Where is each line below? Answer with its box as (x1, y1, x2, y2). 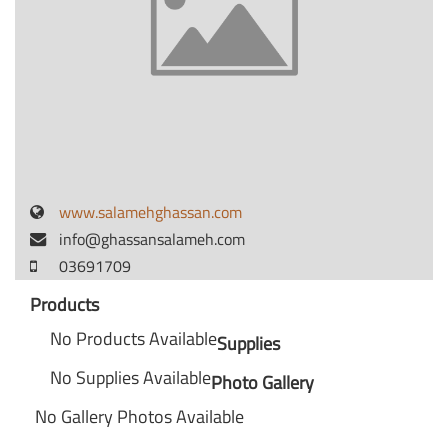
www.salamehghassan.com (59, 200, 242, 224)
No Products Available (50, 325, 217, 352)
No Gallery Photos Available (35, 403, 244, 430)
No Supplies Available (50, 364, 211, 391)
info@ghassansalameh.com (59, 227, 245, 251)
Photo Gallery (211, 369, 314, 396)
